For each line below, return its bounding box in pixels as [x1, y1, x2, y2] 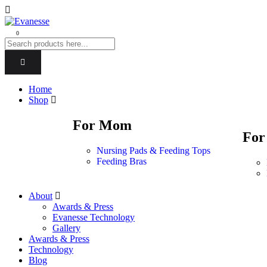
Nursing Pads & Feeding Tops [97, 145, 210, 156]
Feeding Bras [97, 156, 147, 167]
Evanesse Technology [52, 212, 135, 223]
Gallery [52, 223, 80, 234]
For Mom [73, 117, 132, 133]
